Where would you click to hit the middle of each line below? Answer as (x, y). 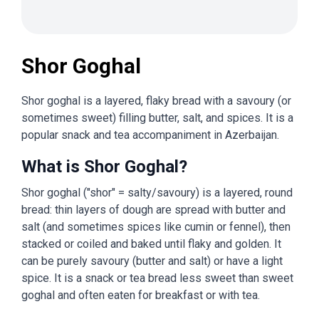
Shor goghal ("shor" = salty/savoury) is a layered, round (157, 193)
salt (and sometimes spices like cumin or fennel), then (156, 227)
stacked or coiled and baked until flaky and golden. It (151, 244)
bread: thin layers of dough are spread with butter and (153, 210)
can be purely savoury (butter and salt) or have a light (152, 261)
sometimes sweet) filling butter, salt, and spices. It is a (157, 118)
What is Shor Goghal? (104, 167)
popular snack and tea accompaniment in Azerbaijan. (150, 135)
